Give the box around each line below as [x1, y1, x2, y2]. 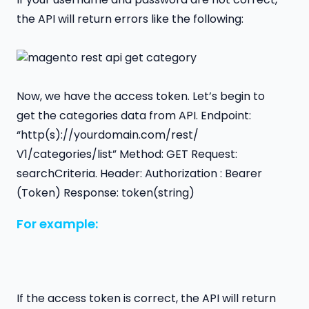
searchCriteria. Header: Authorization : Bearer [17, 166, 262, 182]
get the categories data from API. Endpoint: [17, 108, 251, 124]
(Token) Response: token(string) [17, 185, 195, 201]
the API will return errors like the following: [17, 11, 243, 28]
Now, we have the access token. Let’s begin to [17, 88, 265, 105]
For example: [17, 215, 98, 232]
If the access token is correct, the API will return [17, 290, 276, 306]
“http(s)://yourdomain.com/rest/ [17, 127, 199, 143]
